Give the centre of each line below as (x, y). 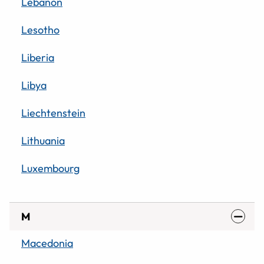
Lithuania (43, 140)
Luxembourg (50, 168)
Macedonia (47, 243)
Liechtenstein (53, 113)
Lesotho (40, 29)
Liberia (38, 57)
